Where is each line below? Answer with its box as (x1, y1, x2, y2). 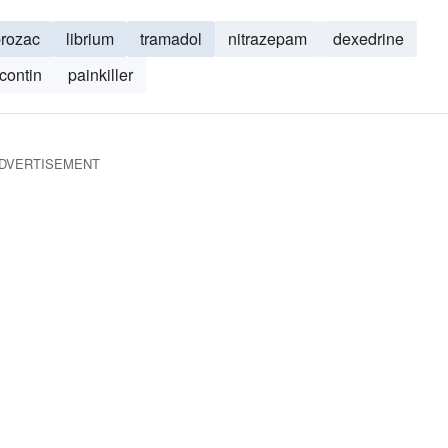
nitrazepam (228, 27, 307, 50)
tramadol (140, 27, 202, 50)
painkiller (68, 63, 133, 86)
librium (66, 27, 114, 50)
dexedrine (333, 27, 404, 50)
